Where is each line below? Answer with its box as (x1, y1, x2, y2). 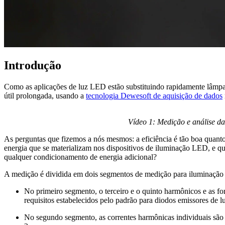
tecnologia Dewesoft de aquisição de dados (86, 91, 222, 100)
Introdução (4, 59, 61, 72)
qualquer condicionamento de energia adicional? (4, 153, 157, 162)
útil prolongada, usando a (4, 91, 86, 100)
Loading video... (24, 118, 76, 127)
